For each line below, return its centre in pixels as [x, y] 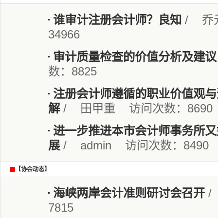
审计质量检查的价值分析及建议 [135, 57]
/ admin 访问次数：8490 [134, 145]
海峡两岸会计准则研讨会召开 [129, 193]
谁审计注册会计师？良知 [117, 20]
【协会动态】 [33, 169]
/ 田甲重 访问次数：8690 [136, 108]
